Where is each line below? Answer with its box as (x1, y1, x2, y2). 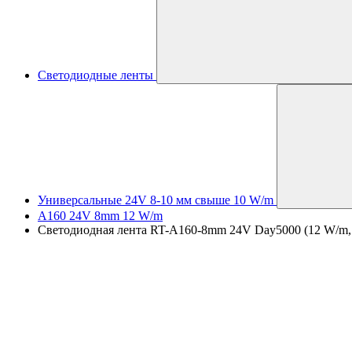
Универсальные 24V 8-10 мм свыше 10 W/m (38, 193, 273, 207)
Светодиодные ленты (38, 68, 153, 82)
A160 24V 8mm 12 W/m (38, 209, 163, 222)
